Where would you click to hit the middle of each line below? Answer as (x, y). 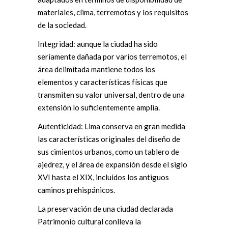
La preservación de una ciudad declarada (105, 208)
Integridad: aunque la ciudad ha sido (98, 44)
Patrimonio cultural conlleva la (89, 221)
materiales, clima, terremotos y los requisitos (113, 12)
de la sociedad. (62, 25)
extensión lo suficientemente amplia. (99, 107)
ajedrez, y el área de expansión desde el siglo (112, 164)
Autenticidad (59, 126)
